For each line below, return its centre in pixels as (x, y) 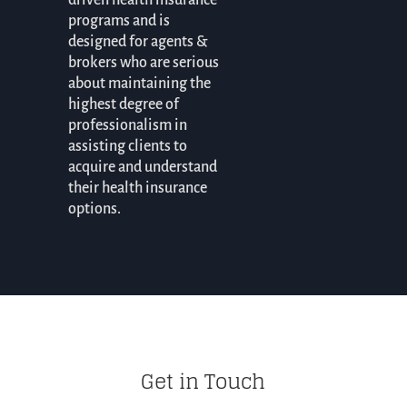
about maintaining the (139, 84)
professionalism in (127, 126)
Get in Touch (203, 381)
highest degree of (123, 105)
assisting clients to (127, 147)
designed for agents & (138, 42)
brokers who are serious (143, 63)
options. (94, 209)
